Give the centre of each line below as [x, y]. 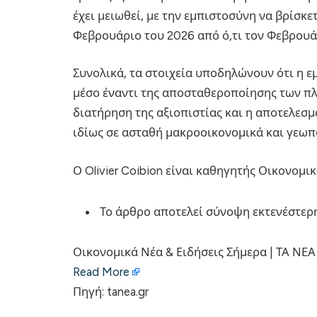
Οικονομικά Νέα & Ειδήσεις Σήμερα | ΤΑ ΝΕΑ [194, 252]
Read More [101, 272]
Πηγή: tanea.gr [111, 292]
